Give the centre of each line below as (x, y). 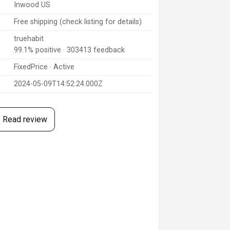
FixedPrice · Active (44, 67)
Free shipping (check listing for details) (78, 22)
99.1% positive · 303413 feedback (69, 50)
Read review (25, 120)
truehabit (28, 39)
